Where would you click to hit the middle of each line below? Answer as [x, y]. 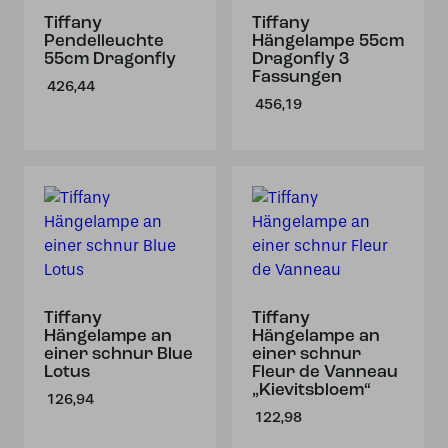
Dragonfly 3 [300, 59]
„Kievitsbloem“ [311, 390]
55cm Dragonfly [110, 59]
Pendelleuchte [104, 41]
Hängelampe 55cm [328, 41]
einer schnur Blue [118, 354]
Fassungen [297, 77]
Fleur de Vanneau [325, 372]
